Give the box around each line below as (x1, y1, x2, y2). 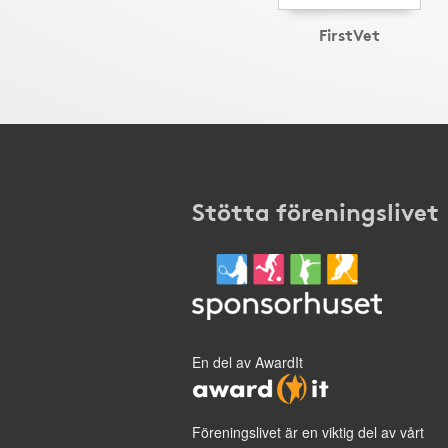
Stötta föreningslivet (192, 193, 439, 227)
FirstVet (319, 22, 380, 45)
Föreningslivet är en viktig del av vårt (192, 422, 424, 442)
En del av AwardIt (192, 352, 303, 372)
